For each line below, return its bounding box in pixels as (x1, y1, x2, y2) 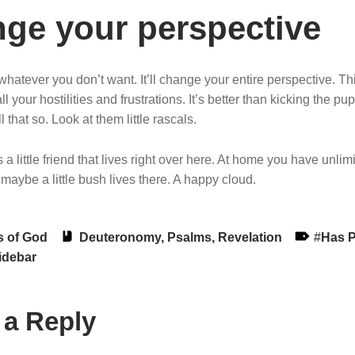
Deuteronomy (79, 230, 162, 244)
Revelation (218, 230, 283, 244)
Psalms (167, 230, 212, 244)
